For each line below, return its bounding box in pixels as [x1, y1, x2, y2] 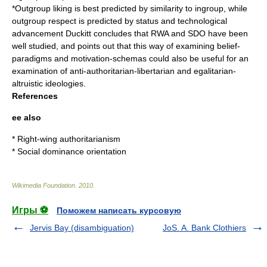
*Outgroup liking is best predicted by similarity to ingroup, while [12, 4, 247, 13]
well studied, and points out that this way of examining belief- [12, 41, 240, 51]
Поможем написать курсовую [57, 206, 181, 215]
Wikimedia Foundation [12, 182, 75, 189]
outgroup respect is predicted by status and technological [12, 16, 227, 26]
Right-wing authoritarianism [17, 134, 120, 144]
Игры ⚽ [12, 205, 48, 215]
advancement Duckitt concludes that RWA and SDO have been [12, 29, 248, 38]
